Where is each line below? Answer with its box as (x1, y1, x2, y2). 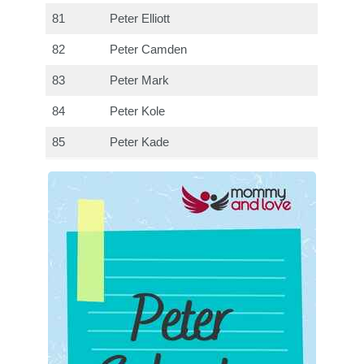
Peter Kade (110, 135, 170, 149)
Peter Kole (110, 104, 166, 118)
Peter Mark (110, 73, 170, 87)
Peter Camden (110, 42, 188, 56)
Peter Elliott (110, 11, 171, 25)
